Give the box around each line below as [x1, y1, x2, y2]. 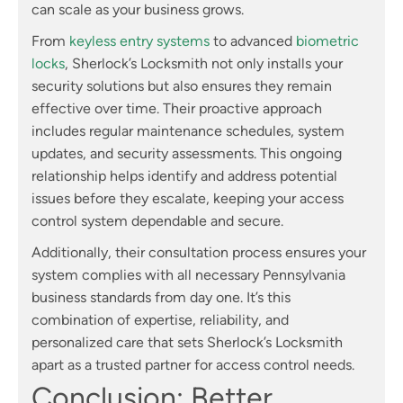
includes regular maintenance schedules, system [31, 121, 345, 139]
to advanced [210, 31, 296, 49]
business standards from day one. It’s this [31, 288, 291, 306]
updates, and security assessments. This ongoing [31, 144, 342, 162]
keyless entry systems [69, 31, 210, 49]
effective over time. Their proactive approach [31, 99, 322, 117]
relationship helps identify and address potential [31, 166, 337, 184]
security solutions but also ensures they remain [31, 76, 332, 94]
